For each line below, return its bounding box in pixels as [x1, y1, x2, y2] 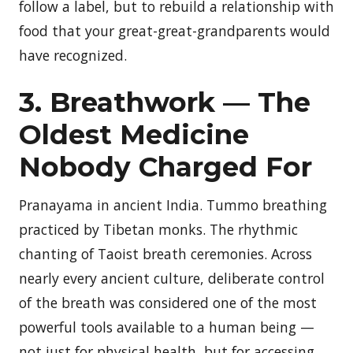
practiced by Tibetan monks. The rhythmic [19, 219, 298, 239]
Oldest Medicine [19, 117, 249, 151]
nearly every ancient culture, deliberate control [19, 268, 325, 288]
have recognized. [19, 45, 127, 65]
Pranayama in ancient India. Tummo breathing [19, 195, 327, 214]
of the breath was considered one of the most [19, 292, 317, 312]
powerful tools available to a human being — [19, 317, 314, 336]
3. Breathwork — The [19, 85, 310, 119]
